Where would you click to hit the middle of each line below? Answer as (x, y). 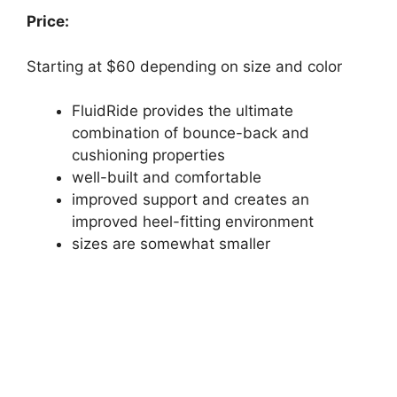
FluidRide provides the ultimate (183, 111)
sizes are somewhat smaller (173, 244)
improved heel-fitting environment (193, 222)
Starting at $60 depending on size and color (184, 66)
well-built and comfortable (167, 178)
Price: (48, 22)
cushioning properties (148, 156)
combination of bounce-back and (191, 133)
